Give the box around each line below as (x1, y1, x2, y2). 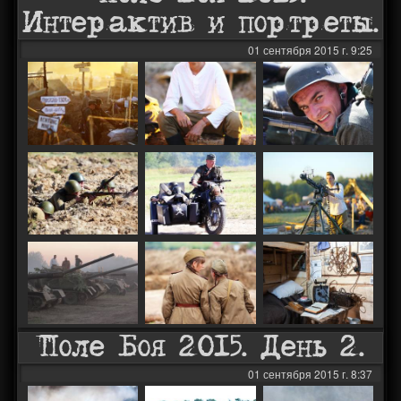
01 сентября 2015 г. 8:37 (247, 366, 372, 382)
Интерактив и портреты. (21, 4, 379, 44)
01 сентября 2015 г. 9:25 (247, 42, 372, 58)
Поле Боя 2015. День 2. (36, 328, 365, 368)
